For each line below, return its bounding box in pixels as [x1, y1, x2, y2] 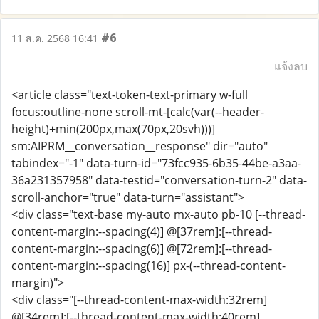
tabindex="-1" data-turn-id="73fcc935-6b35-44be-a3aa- [11, 155, 301, 171]
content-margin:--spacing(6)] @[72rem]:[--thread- [11, 241, 272, 256]
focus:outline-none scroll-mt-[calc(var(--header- [11, 104, 264, 120]
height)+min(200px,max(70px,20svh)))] [11, 121, 215, 137]
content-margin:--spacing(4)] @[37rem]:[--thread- [11, 224, 272, 239]
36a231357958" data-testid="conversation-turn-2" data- [11, 172, 307, 188]
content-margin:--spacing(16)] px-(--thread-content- [11, 258, 286, 273]
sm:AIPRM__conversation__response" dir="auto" [11, 138, 268, 154]
